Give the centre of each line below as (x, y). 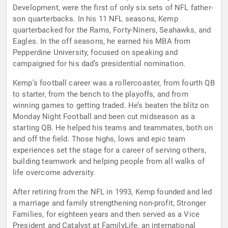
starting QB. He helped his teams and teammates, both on (113, 128)
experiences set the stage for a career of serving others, (110, 150)
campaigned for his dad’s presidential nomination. (99, 64)
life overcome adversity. (54, 173)
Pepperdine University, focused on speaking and (95, 53)
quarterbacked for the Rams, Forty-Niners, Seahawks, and (112, 30)
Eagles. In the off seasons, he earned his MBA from (102, 41)
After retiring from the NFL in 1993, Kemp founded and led (112, 192)
